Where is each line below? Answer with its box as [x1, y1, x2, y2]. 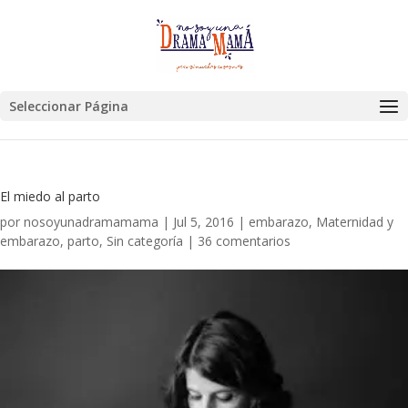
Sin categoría [107, 232, 183, 250]
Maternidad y [316, 213, 393, 230]
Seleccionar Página [9, 97, 128, 115]
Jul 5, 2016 [173, 213, 234, 230]
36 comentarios [198, 232, 291, 250]
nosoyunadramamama [24, 213, 158, 230]
